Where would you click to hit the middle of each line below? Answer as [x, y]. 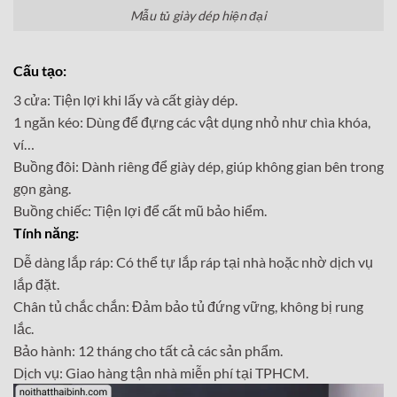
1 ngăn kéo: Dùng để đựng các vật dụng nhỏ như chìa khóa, [192, 121]
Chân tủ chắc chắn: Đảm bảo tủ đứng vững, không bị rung [188, 306]
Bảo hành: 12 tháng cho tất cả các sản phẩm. [148, 350]
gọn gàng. [42, 188]
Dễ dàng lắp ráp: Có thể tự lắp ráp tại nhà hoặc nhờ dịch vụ [193, 261]
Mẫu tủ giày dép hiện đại [198, 16]
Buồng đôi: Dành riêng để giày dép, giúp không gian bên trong [198, 166]
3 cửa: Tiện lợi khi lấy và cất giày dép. [125, 99]
